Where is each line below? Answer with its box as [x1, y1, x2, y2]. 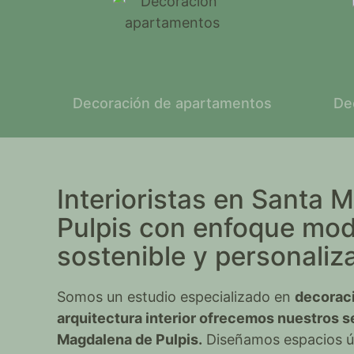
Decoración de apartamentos [73, 95, 273, 111]
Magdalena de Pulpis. [57, 331, 203, 348]
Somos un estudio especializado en [57, 288, 296, 305]
